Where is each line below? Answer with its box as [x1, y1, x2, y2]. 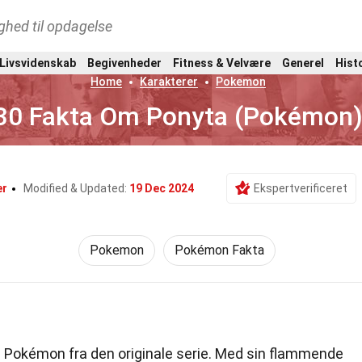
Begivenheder [87, 56, 162, 69]
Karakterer [140, 75, 199, 88]
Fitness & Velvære [173, 56, 271, 69]
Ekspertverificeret [254, 182, 347, 195]
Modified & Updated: [23, 182, 129, 195]
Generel [282, 56, 324, 69]
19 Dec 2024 [129, 182, 194, 195]
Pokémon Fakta [175, 242, 264, 258]
